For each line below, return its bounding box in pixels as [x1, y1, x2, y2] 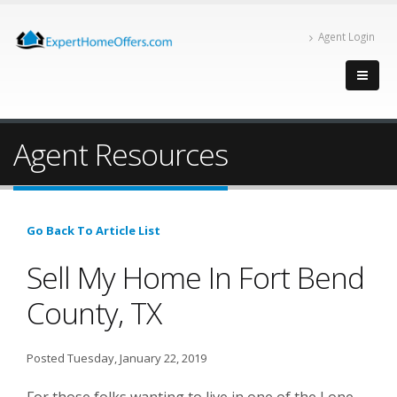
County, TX [27, 292, 161, 333]
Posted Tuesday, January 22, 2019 [27, 350, 206, 366]
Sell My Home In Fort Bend [27, 257, 364, 298]
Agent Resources [13, 134, 228, 175]
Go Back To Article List [27, 222, 160, 238]
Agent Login [318, 29, 375, 43]
